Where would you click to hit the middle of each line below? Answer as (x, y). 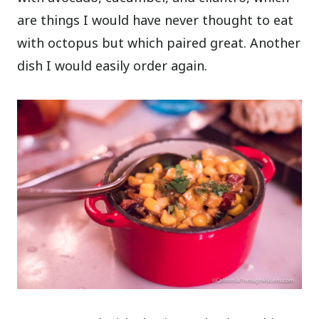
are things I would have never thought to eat (156, 20)
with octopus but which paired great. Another (159, 42)
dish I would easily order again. (113, 65)
